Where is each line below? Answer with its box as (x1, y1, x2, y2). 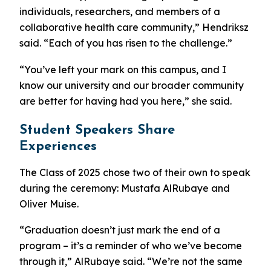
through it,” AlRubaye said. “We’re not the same (19, 255, 243, 268)
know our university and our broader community (19, 79, 244, 91)
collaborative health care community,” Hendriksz (19, 21, 249, 33)
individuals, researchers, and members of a (19, 5, 220, 18)
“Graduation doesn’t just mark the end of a (19, 224, 220, 237)
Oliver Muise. (19, 197, 79, 210)
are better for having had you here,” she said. (19, 94, 232, 107)
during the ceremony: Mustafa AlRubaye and (19, 181, 230, 194)
